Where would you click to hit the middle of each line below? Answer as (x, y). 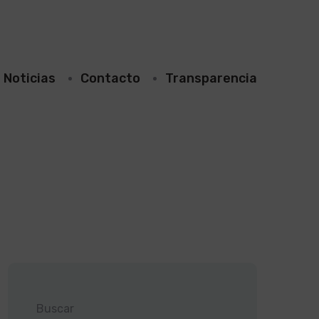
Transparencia (211, 78)
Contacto (110, 78)
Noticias (30, 78)
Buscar (55, 309)
